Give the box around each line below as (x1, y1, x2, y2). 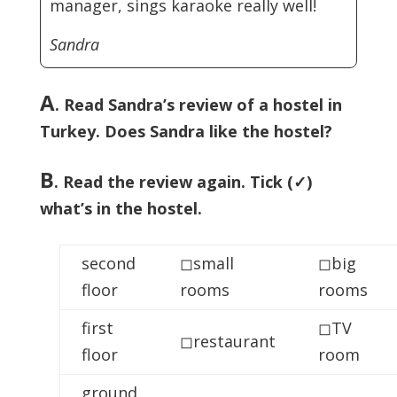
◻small (179, 253, 234, 274)
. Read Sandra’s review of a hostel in (54, 94, 342, 115)
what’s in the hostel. (39, 198, 202, 219)
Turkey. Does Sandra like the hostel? (39, 121, 332, 142)
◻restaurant (179, 331, 276, 352)
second (81, 253, 136, 274)
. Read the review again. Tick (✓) (53, 171, 312, 192)
